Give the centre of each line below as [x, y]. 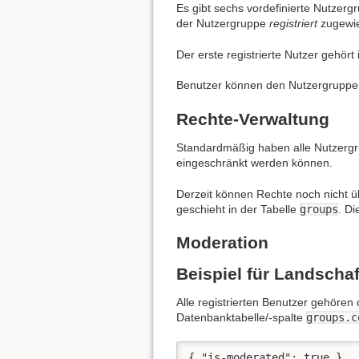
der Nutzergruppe [223, 24]
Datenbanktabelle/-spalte [241, 318]
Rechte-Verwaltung [253, 119]
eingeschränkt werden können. [254, 162]
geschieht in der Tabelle [238, 209]
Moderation [222, 243]
